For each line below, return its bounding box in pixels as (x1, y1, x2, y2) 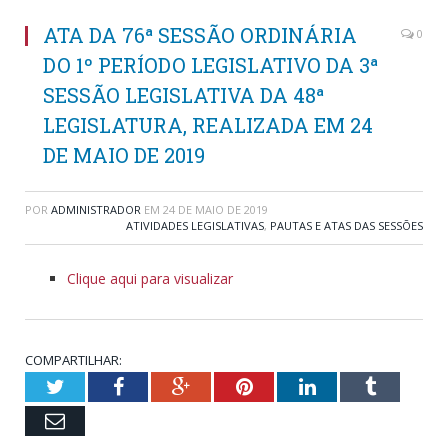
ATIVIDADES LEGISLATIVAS (126, 218, 264, 234)
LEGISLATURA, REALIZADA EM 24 (43, 112, 373, 139)
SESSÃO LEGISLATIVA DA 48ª (43, 82, 324, 109)
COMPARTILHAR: (25, 351, 122, 370)
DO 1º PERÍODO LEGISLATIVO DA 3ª (43, 52, 378, 79)
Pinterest (251, 376, 324, 397)
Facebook (122, 376, 201, 397)
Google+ (189, 376, 260, 397)
